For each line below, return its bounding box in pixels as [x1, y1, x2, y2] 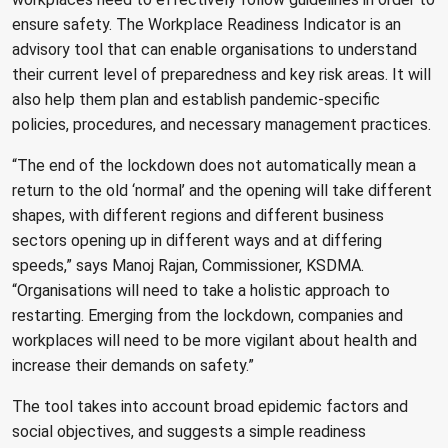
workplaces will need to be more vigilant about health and [12, 330, 417, 350]
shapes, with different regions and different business [12, 205, 384, 225]
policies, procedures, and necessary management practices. [12, 114, 431, 134]
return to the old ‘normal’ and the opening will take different [12, 180, 432, 200]
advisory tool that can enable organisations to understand [12, 39, 417, 59]
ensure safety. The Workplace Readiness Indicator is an [12, 14, 401, 34]
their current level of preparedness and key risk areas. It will [12, 64, 431, 84]
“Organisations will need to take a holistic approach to [12, 280, 390, 300]
